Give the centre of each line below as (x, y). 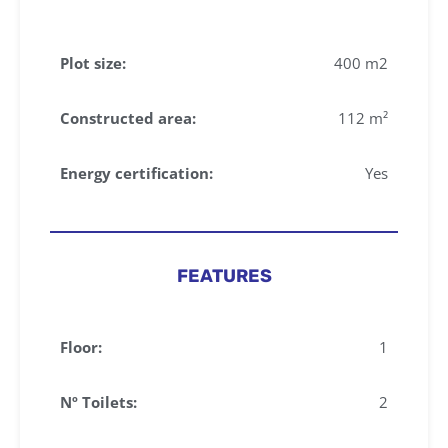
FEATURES (224, 275)
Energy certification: (136, 172)
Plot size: (93, 62)
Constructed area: (128, 117)
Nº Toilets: (98, 401)
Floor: (81, 346)
